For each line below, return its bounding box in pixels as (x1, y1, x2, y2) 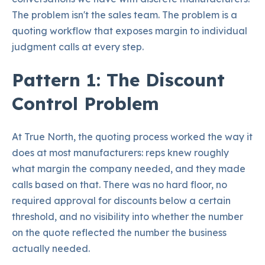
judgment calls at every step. (12, 40, 144, 53)
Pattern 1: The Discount (12, 69, 225, 92)
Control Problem (12, 92, 159, 115)
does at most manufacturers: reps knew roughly (12, 146, 229, 159)
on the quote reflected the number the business (12, 226, 227, 238)
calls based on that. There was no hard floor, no (12, 178, 227, 190)
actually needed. (12, 242, 90, 254)
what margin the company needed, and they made (12, 162, 245, 174)
